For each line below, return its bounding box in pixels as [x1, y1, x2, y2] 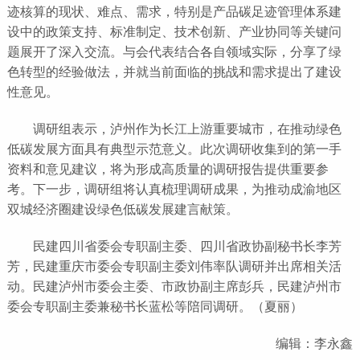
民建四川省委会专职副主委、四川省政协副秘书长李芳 [6, 237, 342, 256]
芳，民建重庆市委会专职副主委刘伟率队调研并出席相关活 [6, 257, 342, 276]
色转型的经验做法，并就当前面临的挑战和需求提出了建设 [6, 63, 342, 81]
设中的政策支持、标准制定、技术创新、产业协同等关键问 [6, 22, 342, 41]
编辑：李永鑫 [276, 334, 354, 353]
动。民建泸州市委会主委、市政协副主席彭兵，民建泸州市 [6, 277, 342, 296]
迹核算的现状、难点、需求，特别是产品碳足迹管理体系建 [6, 2, 342, 21]
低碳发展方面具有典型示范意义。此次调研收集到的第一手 [6, 140, 342, 158]
